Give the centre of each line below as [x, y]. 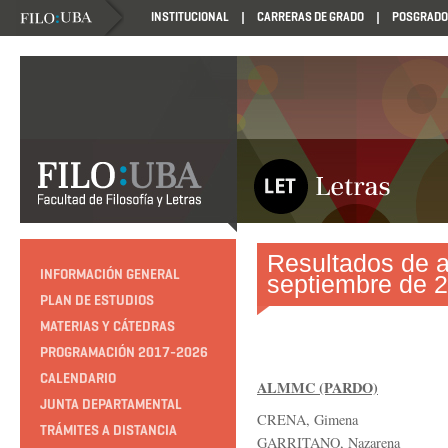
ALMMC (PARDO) [317, 387]
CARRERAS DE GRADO [310, 17]
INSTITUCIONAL [190, 17]
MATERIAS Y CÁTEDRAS [107, 326]
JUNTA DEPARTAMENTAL [111, 404]
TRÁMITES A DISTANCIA [108, 430]
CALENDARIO [78, 378]
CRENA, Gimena [307, 419]
